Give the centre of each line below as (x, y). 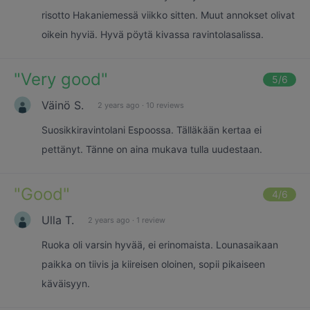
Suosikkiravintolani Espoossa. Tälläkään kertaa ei (152, 130)
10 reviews (165, 105)
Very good (61, 79)
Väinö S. (63, 105)
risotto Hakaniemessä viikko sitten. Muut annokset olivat (168, 15)
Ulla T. (58, 220)
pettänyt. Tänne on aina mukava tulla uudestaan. (152, 149)
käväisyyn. (66, 283)
